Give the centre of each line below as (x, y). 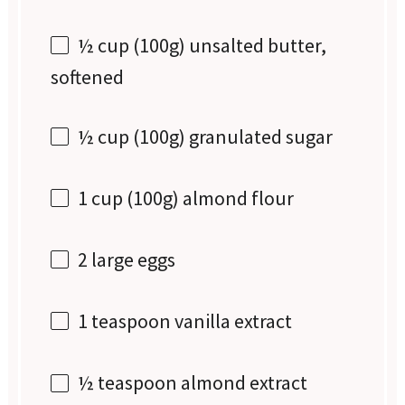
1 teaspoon (125, 321)
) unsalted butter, (253, 45)
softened (88, 76)
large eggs (132, 260)
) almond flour (234, 198)
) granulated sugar (256, 136)
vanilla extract (232, 321)
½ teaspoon (128, 383)
